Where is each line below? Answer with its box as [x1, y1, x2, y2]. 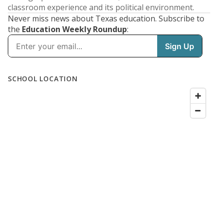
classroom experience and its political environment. [8, 2, 194, 13]
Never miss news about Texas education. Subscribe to [8, 13, 204, 24]
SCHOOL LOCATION [8, 74, 78, 83]
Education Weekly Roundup [22, 24, 127, 35]
